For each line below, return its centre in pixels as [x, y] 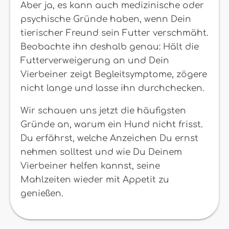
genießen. [42, 193]
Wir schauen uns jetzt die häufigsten [103, 111]
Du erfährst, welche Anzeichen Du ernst [109, 138]
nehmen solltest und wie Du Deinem [101, 152]
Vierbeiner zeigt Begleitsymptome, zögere [114, 74]
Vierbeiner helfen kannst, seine [90, 166]
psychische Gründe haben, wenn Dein [106, 19]
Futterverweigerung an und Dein [95, 61]
